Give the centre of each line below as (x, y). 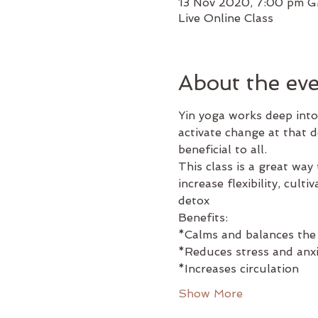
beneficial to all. (222, 149)
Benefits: (203, 217)
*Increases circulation (238, 268)
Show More (210, 293)
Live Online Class (225, 18)
